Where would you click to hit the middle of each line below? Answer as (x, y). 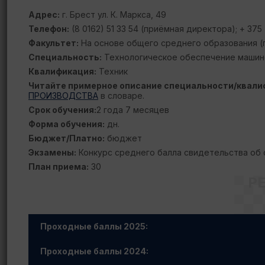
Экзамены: (52, 152)
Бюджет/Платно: (67, 138)
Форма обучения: (67, 124)
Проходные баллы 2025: (94, 226)
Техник (112, 71)
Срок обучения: (62, 110)
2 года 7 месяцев (133, 110)
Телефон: (49, 29)
